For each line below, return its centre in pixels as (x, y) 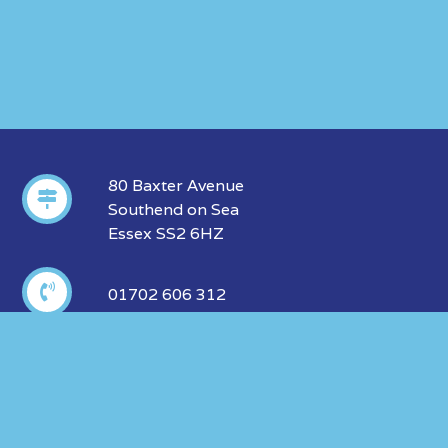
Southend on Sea (173, 209)
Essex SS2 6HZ (165, 233)
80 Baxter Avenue (175, 185)
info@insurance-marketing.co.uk (232, 372)
